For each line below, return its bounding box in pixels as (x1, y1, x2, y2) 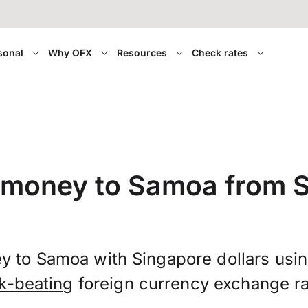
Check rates (191, 47, 248, 58)
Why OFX (47, 47, 92, 58)
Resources (116, 47, 167, 58)
